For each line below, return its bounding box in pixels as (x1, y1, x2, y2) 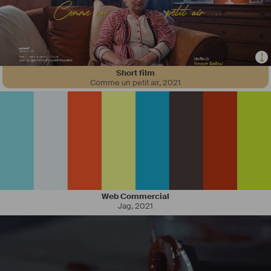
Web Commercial (102, 191, 169, 202)
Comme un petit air (90, 77, 159, 88)
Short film (116, 67, 155, 78)
